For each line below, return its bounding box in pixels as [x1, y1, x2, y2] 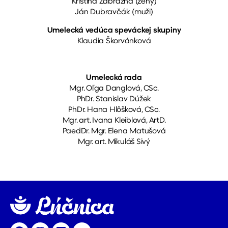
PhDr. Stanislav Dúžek [76, 96, 152, 103]
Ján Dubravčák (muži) [75, 9, 153, 16]
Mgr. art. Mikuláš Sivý [77, 138, 151, 146]
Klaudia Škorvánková [77, 38, 151, 45]
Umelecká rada [86, 74, 142, 82]
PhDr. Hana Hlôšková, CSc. [68, 106, 160, 114]
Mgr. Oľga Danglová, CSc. [69, 85, 159, 93]
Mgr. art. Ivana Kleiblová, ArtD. [62, 117, 166, 125]
